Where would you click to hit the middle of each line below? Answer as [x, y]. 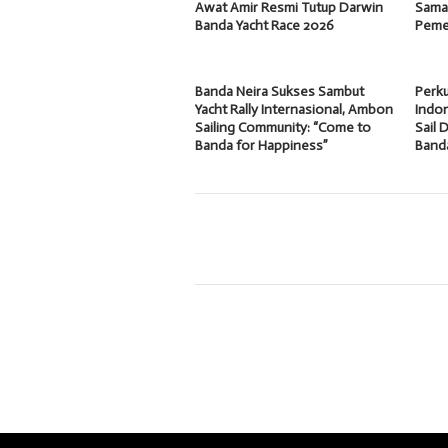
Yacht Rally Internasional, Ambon [294, 109]
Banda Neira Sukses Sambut [279, 91]
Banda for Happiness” [261, 145]
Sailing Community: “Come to [283, 127]
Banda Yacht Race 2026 [264, 25]
